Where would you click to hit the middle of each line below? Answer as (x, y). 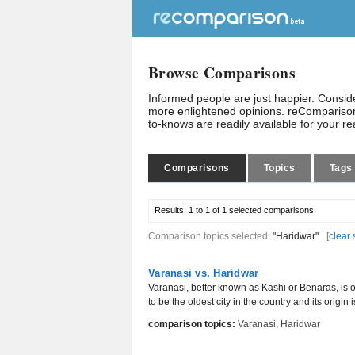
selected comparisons (270, 210)
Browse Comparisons (222, 73)
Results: (172, 210)
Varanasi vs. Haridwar (204, 273)
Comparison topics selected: (210, 236)
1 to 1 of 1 (208, 210)
